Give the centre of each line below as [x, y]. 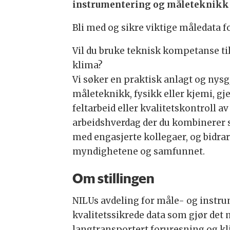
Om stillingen [113, 178]
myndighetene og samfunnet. [138, 152]
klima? [87, 65]
